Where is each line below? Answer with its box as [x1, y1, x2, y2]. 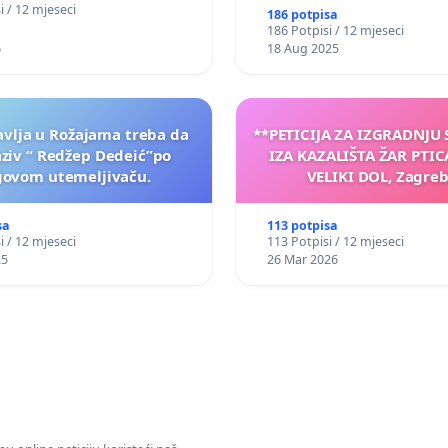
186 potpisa [266, 6, 338, 24]
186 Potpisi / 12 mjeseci [266, 22, 404, 40]
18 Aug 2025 [266, 40, 339, 58]
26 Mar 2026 [266, 251, 338, 269]
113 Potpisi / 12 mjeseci [266, 233, 404, 251]
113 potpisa [266, 217, 338, 235]
